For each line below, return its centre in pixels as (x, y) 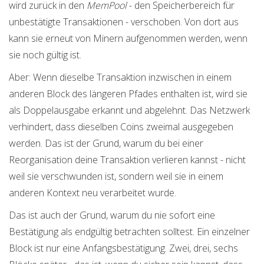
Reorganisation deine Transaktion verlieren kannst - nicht (127, 160)
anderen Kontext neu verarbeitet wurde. (93, 193)
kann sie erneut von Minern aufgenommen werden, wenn (128, 39)
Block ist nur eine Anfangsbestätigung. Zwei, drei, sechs (123, 248)
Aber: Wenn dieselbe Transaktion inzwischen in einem (120, 77)
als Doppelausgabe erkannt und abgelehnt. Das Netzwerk (129, 110)
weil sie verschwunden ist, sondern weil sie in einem (116, 176)
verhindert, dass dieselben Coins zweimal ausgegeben (121, 127)
